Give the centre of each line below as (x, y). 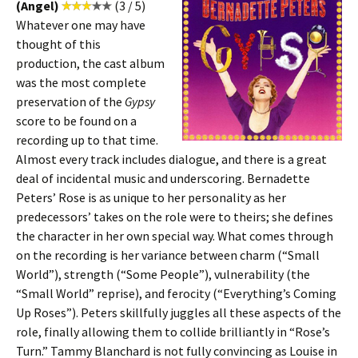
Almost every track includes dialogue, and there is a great (171, 159)
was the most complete (81, 82)
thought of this (58, 44)
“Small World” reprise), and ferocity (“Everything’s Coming (176, 293)
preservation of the (70, 101)
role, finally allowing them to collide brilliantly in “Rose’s (173, 332)
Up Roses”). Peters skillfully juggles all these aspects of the (179, 312)
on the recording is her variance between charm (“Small (168, 255)
